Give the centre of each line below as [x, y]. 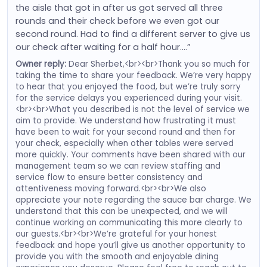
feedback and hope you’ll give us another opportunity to [130, 245]
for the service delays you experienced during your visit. [128, 98]
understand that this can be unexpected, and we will [121, 211]
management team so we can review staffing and [118, 166]
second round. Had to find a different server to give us [133, 34]
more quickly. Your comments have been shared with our [130, 154]
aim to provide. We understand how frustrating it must [125, 120]
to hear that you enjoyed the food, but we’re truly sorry [128, 86]
